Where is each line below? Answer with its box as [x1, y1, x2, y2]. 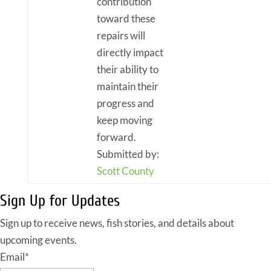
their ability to [96, 62, 158, 76]
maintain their [96, 79, 158, 93]
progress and [96, 96, 154, 109]
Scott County [96, 164, 154, 177]
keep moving [96, 113, 152, 126]
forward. [96, 130, 136, 143]
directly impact [96, 45, 163, 59]
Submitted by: [96, 147, 159, 160]
